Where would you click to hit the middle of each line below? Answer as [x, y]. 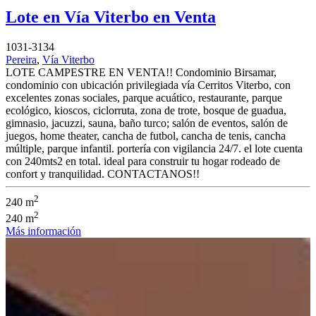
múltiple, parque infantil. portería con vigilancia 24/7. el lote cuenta [154, 149]
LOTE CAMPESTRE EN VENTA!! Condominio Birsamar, [141, 73]
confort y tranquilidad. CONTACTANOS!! [103, 174]
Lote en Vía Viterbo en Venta [111, 17]
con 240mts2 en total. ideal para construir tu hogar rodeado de [143, 162]
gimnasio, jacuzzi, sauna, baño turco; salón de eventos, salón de [147, 123]
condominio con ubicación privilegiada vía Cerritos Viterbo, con [148, 85]
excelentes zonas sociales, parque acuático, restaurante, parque [144, 98]
